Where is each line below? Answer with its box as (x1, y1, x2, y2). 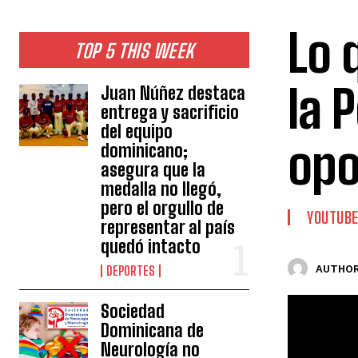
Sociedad (101, 300, 165, 323)
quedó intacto (101, 236, 201, 258)
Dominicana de (101, 320, 205, 342)
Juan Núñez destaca (101, 82, 246, 105)
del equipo (101, 121, 173, 143)
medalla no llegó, (101, 178, 222, 201)
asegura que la (101, 159, 206, 181)
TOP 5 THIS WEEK (74, 39, 194, 63)
